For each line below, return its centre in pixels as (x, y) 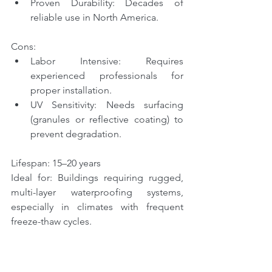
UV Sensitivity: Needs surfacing (107, 105)
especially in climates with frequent (97, 207)
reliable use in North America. (94, 17)
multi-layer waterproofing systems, (97, 192)
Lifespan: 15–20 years (56, 163)
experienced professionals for (107, 76)
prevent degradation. (76, 134)
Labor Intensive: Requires (107, 61)
